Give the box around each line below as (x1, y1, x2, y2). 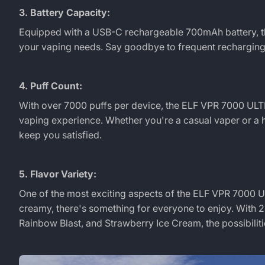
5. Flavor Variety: (19, 167, 96, 180)
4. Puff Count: (19, 79, 82, 92)
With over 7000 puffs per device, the (19, 99, 182, 111)
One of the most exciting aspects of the (19, 187, 193, 199)
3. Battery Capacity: (19, 6, 110, 18)
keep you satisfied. (19, 128, 102, 141)
